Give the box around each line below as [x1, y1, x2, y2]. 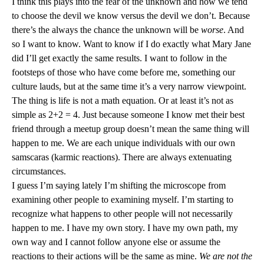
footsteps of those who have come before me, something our [12, 67, 235, 77]
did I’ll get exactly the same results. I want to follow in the [12, 53, 227, 63]
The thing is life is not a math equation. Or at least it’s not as [12, 95, 233, 105]
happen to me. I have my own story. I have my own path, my [12, 223, 238, 233]
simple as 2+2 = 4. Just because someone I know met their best [12, 110, 245, 120]
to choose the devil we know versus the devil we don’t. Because [12, 11, 250, 21]
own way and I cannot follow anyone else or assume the [12, 237, 220, 247]
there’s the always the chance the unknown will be [12, 25, 201, 35]
